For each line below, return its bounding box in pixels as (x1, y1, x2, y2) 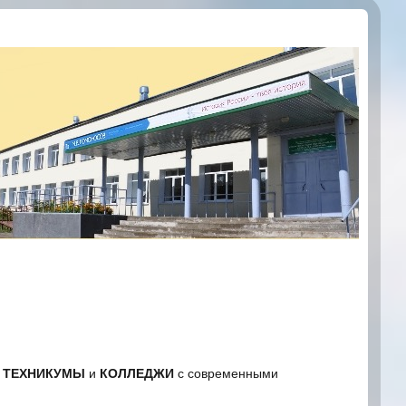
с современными (174, 367, 278, 382)
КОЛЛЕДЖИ (100, 367, 174, 382)
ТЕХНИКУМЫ (3, 367, 85, 382)
